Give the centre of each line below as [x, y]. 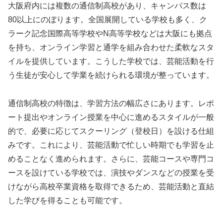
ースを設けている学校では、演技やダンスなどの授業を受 [111, 172]
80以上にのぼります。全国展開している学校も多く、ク [108, 20]
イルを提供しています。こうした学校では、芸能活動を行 [111, 61]
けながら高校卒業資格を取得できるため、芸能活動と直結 [111, 186]
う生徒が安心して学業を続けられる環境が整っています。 [111, 75]
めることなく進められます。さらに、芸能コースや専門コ [111, 159]
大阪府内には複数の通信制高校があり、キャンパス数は [107, 6]
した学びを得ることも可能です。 [67, 200]
